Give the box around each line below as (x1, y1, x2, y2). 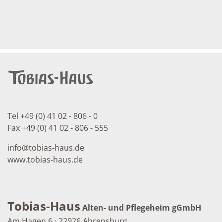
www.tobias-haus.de (7, 154, 83, 166)
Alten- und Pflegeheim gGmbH (82, 202, 201, 214)
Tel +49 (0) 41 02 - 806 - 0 (7, 111, 98, 122)
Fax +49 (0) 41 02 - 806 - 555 (7, 122, 108, 134)
